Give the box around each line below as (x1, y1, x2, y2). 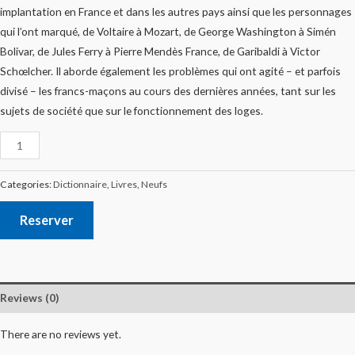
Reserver (20, 212, 74, 227)
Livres (111, 177, 137, 190)
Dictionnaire (53, 177, 107, 190)
